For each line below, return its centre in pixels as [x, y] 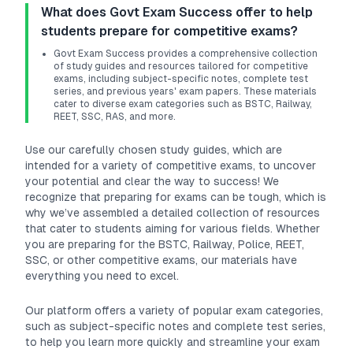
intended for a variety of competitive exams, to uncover [171, 165]
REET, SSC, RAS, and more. [115, 117]
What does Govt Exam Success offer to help [177, 12]
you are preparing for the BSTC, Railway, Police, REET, [165, 244]
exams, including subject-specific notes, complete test [181, 79]
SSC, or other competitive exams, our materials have [161, 260]
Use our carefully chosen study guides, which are [154, 150]
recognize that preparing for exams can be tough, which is [176, 197]
